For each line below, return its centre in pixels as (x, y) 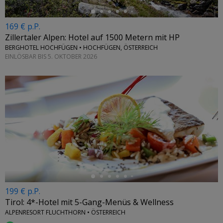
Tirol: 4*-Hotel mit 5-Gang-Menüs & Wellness (89, 202)
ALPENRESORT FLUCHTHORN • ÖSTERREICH (65, 213)
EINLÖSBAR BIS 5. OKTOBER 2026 (51, 56)
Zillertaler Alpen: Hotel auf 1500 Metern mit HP (92, 38)
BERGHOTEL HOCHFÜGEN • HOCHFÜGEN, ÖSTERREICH (81, 48)
